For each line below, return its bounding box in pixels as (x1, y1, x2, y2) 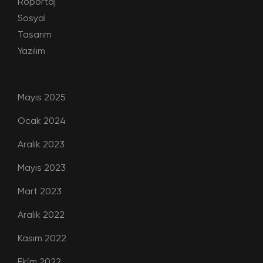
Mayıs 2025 (18, 91, 66, 103)
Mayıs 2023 (18, 161, 66, 173)
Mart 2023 (18, 185, 62, 197)
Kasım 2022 (18, 232, 66, 244)
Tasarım (18, 28, 52, 40)
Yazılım (18, 45, 45, 56)
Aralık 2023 (18, 138, 65, 150)
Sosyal (18, 12, 46, 23)
